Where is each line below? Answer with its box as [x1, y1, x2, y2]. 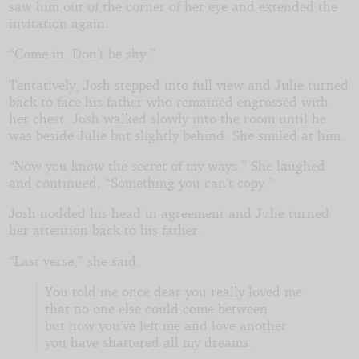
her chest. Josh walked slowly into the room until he [8, 109, 326, 127]
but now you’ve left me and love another [44, 317, 287, 334]
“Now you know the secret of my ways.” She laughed [8, 157, 325, 175]
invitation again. [8, 14, 109, 32]
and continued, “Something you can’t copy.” [8, 174, 274, 192]
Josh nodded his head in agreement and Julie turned [8, 204, 329, 222]
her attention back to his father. [8, 221, 202, 239]
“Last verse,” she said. [8, 252, 140, 269]
